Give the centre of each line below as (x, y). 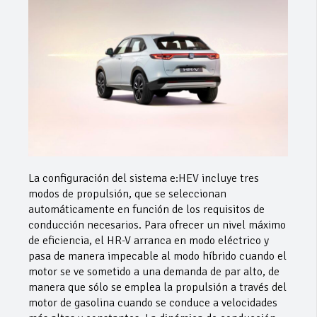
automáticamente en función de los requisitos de (146, 210)
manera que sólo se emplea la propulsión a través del (157, 288)
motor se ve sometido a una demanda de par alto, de (154, 272)
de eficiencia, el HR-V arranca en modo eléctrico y (149, 241)
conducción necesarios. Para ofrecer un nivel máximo (157, 225)
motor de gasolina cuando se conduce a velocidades (153, 303)
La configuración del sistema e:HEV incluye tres (144, 179)
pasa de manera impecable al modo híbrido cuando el (157, 257)
